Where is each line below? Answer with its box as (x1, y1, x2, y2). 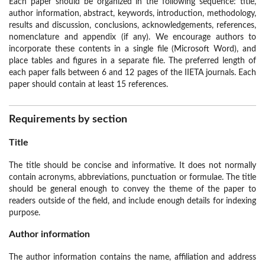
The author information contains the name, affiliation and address (9, 253, 256, 262)
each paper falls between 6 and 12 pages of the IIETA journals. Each (9, 69, 256, 77)
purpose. (9, 209, 40, 218)
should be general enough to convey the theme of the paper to (9, 185, 256, 194)
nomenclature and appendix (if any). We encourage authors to (9, 33, 256, 42)
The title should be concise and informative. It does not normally (9, 161, 256, 170)
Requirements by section (9, 114, 127, 125)
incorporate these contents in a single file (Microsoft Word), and (9, 45, 256, 54)
